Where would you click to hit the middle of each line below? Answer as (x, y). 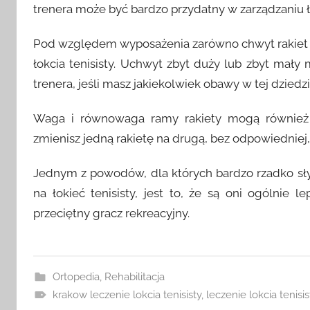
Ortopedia (76, 276)
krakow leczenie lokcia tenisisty (127, 294)
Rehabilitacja (134, 276)
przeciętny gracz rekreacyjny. (111, 213)
